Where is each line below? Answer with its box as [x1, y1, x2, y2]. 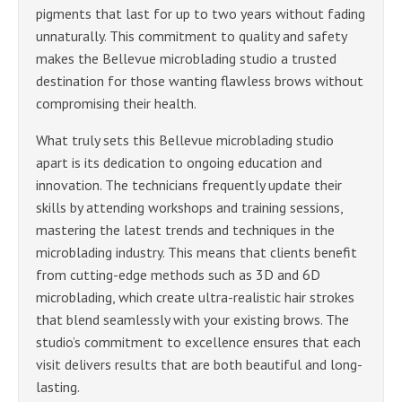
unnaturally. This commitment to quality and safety [36, 26, 346, 45]
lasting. [36, 377, 80, 396]
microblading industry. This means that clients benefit [36, 242, 357, 261]
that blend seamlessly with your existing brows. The [36, 310, 349, 328]
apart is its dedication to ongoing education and [36, 153, 322, 171]
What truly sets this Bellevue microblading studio [36, 130, 334, 149]
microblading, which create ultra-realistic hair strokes [36, 287, 354, 306]
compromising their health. [36, 93, 197, 112]
